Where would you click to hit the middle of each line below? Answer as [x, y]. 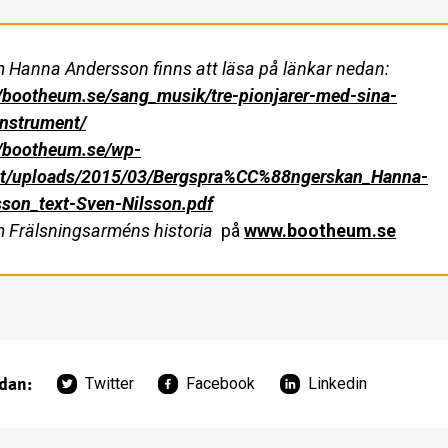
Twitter [109, 383]
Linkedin [337, 383]
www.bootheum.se [319, 230]
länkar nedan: [335, 68]
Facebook [220, 383]
